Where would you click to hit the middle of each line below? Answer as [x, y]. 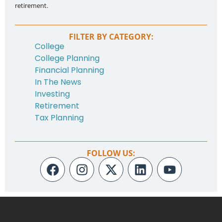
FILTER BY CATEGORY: [111, 37]
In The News [58, 82]
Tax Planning [59, 118]
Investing [52, 94]
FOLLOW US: [111, 153]
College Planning [67, 58]
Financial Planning [69, 70]
